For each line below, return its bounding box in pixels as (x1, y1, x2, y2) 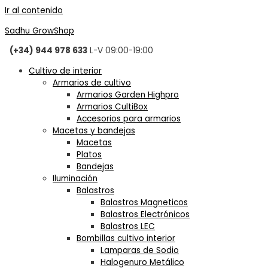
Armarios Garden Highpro (77, 89, 179, 101)
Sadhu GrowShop (5, 25, 74, 36)
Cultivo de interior (29, 65, 102, 77)
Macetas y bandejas (53, 125, 135, 137)
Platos (77, 149, 102, 161)
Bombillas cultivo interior (77, 233, 175, 245)
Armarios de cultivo (53, 77, 131, 89)
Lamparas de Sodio (100, 245, 179, 257)
